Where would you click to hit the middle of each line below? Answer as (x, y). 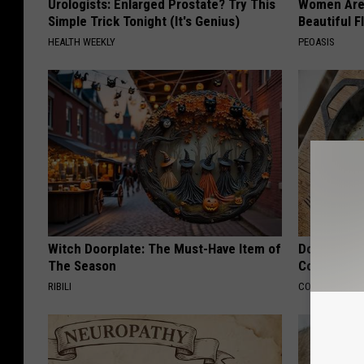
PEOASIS (317, 42)
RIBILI (60, 287)
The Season (82, 266)
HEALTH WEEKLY (82, 42)
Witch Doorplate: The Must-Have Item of (165, 249)
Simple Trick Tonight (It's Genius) (144, 22)
